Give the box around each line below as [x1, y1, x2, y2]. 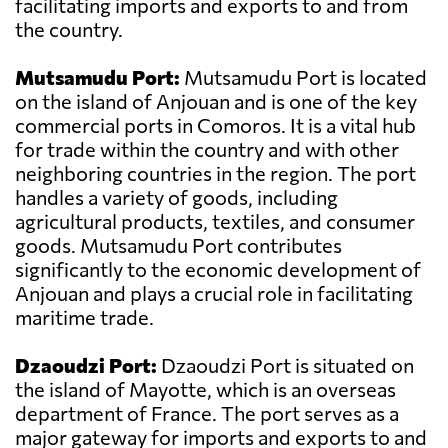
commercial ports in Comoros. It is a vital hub [15, 113, 416, 138]
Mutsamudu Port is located [180, 65, 427, 90]
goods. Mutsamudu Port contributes [15, 233, 342, 258]
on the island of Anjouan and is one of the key [15, 89, 417, 114]
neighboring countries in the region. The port [15, 161, 416, 186]
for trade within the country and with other [15, 137, 399, 162]
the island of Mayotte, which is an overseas [15, 377, 396, 402]
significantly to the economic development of [15, 257, 421, 282]
